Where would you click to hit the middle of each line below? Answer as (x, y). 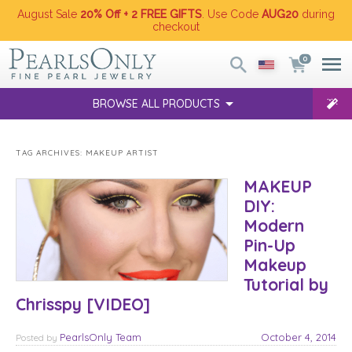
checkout (176, 27)
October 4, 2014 (299, 337)
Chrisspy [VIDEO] (83, 304)
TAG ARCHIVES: (51, 153)
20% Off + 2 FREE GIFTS (141, 14)
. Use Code (232, 14)
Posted (31, 337)
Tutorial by (286, 284)
